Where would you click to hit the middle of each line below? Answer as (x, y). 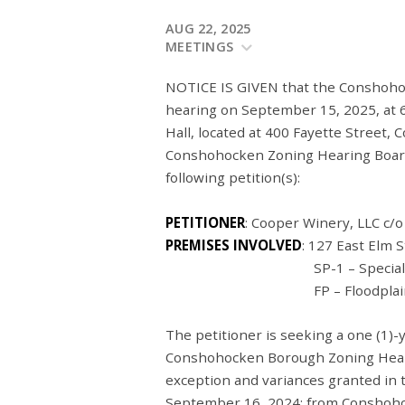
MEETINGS (202, 47)
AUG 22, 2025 (208, 29)
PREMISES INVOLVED (234, 245)
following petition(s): (233, 178)
